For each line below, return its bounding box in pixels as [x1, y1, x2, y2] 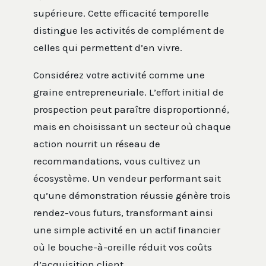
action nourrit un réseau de [33, 137, 160, 150]
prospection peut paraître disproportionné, [33, 103, 229, 115]
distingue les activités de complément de [33, 24, 224, 36]
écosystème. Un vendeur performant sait [33, 172, 221, 184]
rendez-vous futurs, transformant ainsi [33, 206, 213, 218]
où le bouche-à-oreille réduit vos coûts [33, 240, 212, 253]
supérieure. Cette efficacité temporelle [33, 7, 209, 19]
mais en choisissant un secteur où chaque [33, 120, 231, 132]
